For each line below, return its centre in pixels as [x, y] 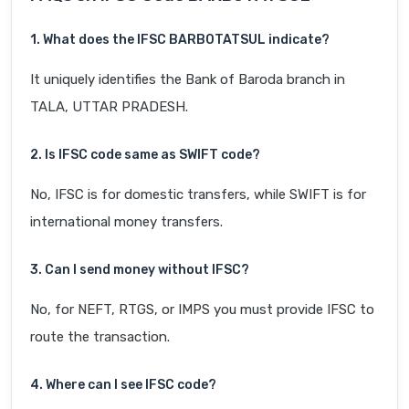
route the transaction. [100, 337]
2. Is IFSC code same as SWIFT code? [145, 155]
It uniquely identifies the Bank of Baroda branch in [188, 80]
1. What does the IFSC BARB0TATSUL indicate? [180, 40]
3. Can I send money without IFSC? [140, 270]
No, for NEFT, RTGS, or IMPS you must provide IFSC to [202, 310]
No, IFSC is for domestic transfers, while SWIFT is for [198, 195]
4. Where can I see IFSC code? [123, 385]
